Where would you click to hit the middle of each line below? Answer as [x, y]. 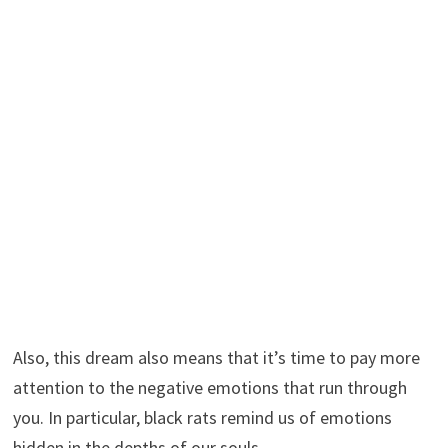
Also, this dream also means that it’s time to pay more [216, 357]
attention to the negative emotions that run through [209, 387]
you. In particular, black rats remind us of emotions [202, 417]
